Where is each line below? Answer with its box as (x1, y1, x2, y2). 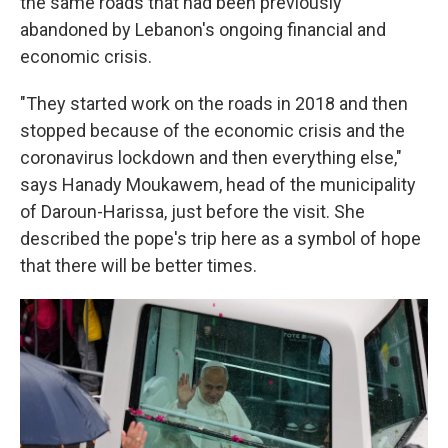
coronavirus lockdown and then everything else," (20, 147, 402, 168)
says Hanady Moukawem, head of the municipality (20, 174, 416, 195)
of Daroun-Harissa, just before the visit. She (20, 201, 365, 222)
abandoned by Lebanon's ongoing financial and (20, 19, 386, 40)
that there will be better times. (20, 255, 257, 276)
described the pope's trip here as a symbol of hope (20, 228, 421, 249)
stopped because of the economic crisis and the (20, 120, 405, 141)
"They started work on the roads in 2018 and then (20, 93, 408, 114)
